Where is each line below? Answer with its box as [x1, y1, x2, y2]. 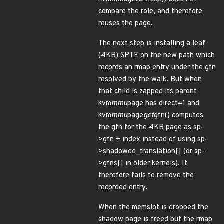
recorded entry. [98, 183, 147, 192]
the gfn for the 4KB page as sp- [98, 123, 204, 132]
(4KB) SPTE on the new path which [98, 51, 215, 60]
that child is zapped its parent [98, 87, 197, 96]
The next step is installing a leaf [98, 39, 205, 48]
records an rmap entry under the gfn [98, 63, 216, 72]
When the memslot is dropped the [98, 203, 208, 212]
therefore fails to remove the [98, 171, 194, 180]
